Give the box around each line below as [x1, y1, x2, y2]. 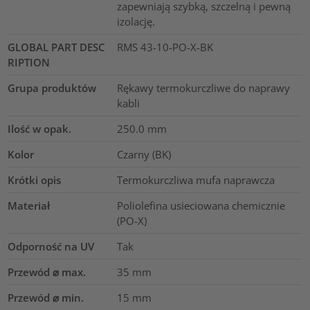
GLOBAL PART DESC [8, 39, 106, 54]
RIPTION [8, 55, 51, 69]
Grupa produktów [8, 80, 97, 95]
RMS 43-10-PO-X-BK [116, 39, 213, 54]
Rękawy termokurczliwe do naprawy [116, 80, 290, 95]
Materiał [8, 198, 51, 212]
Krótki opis [8, 172, 62, 187]
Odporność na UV [8, 239, 95, 253]
